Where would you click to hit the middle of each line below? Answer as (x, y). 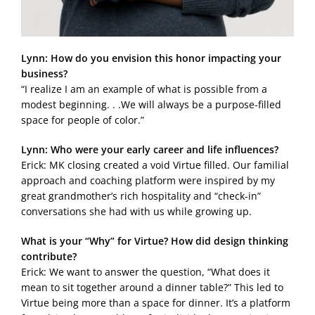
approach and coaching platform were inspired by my (148, 181)
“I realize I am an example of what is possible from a (144, 89)
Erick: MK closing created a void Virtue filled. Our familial (155, 165)
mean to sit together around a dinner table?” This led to (152, 288)
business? (44, 74)
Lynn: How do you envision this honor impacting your (151, 58)
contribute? (49, 257)
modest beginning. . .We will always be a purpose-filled (151, 105)
